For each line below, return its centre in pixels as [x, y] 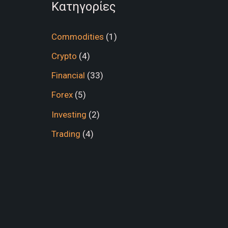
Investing [69, 114]
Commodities [77, 36]
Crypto [64, 56]
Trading [66, 134]
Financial [68, 75]
